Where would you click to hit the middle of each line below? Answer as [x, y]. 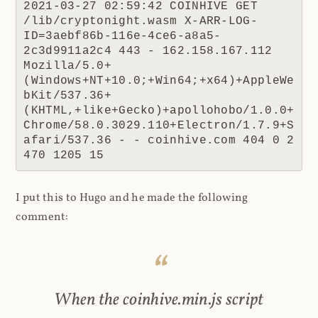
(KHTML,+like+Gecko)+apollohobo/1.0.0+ [159, 111]
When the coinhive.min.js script [159, 301]
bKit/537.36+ [67, 96]
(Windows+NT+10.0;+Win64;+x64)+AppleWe [159, 81]
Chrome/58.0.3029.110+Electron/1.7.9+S [159, 126]
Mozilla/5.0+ [67, 66]
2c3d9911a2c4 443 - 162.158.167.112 [148, 51]
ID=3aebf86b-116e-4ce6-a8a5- [122, 37]
